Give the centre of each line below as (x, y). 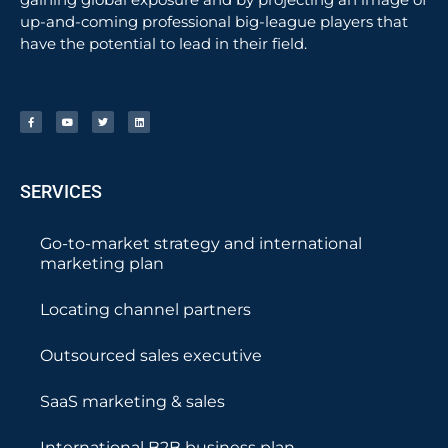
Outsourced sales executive (151, 356)
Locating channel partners (145, 310)
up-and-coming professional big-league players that (214, 21)
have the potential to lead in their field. (163, 43)
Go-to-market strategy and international (201, 244)
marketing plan (102, 264)
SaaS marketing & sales (132, 402)
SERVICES (61, 192)
